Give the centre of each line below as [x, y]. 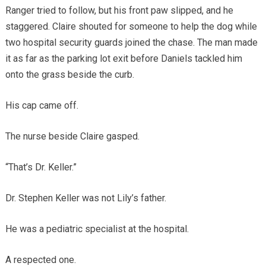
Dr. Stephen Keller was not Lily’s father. [85, 198]
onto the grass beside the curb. [69, 74]
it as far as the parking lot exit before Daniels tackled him [123, 58]
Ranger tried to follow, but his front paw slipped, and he [119, 10]
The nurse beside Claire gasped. [72, 136]
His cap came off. [42, 105]
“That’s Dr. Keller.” [41, 167]
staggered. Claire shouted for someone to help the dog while [131, 26]
